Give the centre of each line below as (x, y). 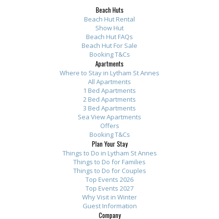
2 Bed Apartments (109, 99)
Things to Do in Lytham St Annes (109, 153)
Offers (109, 126)
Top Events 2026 (109, 179)
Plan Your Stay (109, 144)
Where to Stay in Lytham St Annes (109, 73)
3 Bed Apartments (109, 108)
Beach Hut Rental (109, 19)
